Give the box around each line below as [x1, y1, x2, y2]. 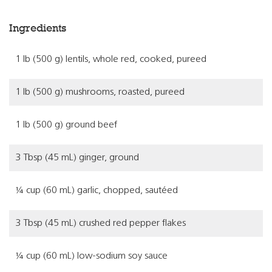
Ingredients [9, 22, 66, 34]
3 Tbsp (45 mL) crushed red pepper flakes [15, 219, 186, 228]
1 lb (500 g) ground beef [15, 120, 117, 130]
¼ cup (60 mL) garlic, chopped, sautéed [15, 186, 178, 195]
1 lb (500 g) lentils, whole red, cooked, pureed [15, 55, 206, 64]
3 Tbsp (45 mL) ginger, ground [15, 153, 139, 163]
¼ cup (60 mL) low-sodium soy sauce [15, 251, 168, 261]
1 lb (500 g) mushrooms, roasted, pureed [15, 87, 185, 97]
